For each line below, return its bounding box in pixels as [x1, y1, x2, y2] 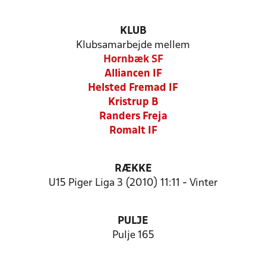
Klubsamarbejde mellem [76, 40, 190, 50]
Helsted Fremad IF [88, 83, 178, 93]
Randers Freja [99, 112, 167, 122]
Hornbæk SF [103, 55, 163, 65]
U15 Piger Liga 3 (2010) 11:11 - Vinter [48, 178, 218, 188]
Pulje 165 [112, 230, 154, 240]
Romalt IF [109, 126, 157, 136]
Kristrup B [107, 97, 159, 107]
